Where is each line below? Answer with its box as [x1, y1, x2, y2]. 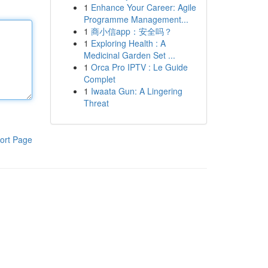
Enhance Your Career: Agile [90, 1, 196, 13]
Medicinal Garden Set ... [83, 49, 175, 61]
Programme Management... [83, 13, 188, 25]
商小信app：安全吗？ [90, 25, 172, 37]
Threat [83, 97, 109, 109]
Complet [83, 73, 115, 85]
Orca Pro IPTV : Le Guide [90, 61, 188, 73]
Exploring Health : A [90, 37, 166, 49]
